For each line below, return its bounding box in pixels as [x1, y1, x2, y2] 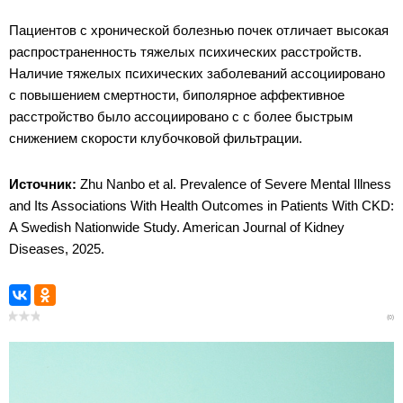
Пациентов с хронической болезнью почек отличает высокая [9, 22, 389, 39]
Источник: [9, 176, 76, 193]
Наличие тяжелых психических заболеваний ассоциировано [9, 66, 385, 82]
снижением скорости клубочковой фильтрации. [9, 130, 306, 147]
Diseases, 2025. [9, 241, 108, 257]
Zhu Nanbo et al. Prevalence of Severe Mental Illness [76, 176, 391, 193]
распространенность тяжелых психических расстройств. [9, 44, 362, 60]
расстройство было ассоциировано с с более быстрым [9, 109, 353, 125]
